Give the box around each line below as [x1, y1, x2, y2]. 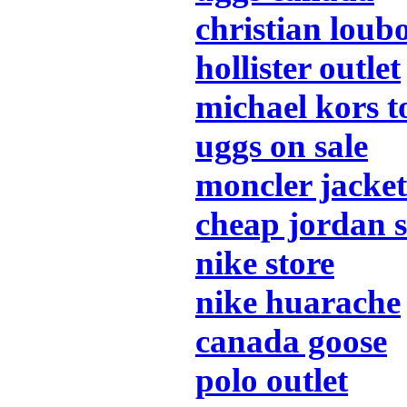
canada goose [195, 322, 387, 360]
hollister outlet [195, 48, 401, 86]
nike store [195, 243, 334, 282]
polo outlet [195, 361, 348, 399]
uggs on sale [195, 126, 368, 164]
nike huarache [195, 283, 401, 321]
